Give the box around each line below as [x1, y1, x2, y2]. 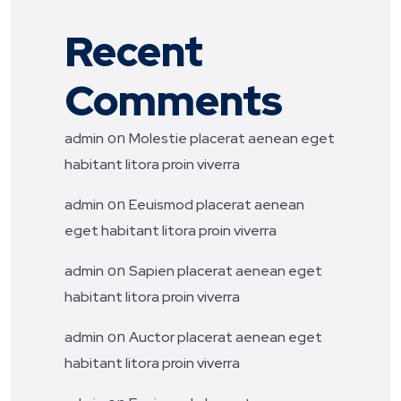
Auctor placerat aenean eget [129, 327, 322, 346]
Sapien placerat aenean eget [129, 260, 322, 280]
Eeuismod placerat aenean [129, 194, 304, 214]
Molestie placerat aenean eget [129, 128, 335, 148]
